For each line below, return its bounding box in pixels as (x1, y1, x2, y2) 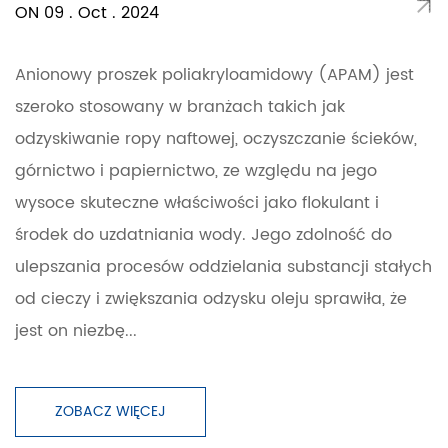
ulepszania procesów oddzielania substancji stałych (15, 254, 432, 280)
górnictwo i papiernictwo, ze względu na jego (15, 158, 377, 184)
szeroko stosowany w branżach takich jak (15, 94, 345, 120)
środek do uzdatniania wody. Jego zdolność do (15, 222, 392, 248)
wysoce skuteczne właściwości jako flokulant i (15, 190, 379, 216)
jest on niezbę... (15, 318, 137, 344)
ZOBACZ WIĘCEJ (55, 400, 166, 423)
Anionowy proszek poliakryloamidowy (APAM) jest (15, 62, 414, 88)
